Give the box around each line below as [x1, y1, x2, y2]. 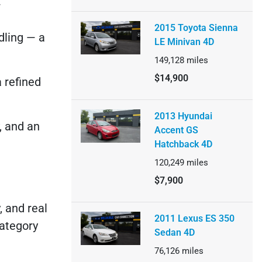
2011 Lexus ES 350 [154, 213, 235, 224]
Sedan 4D [154, 227, 195, 238]
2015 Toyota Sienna [154, 22, 238, 33]
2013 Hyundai [154, 111, 212, 122]
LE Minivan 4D [154, 36, 214, 47]
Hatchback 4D [154, 139, 212, 150]
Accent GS [154, 125, 198, 136]
